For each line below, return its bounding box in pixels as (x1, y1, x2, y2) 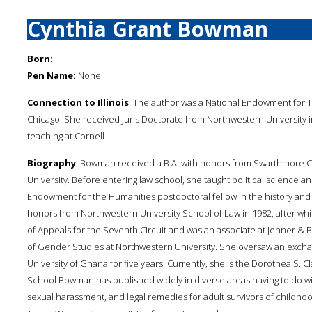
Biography (27, 157, 76, 169)
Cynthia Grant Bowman (27, 15, 268, 43)
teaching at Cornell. (27, 130, 107, 142)
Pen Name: (27, 69, 76, 81)
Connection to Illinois (27, 96, 129, 109)
